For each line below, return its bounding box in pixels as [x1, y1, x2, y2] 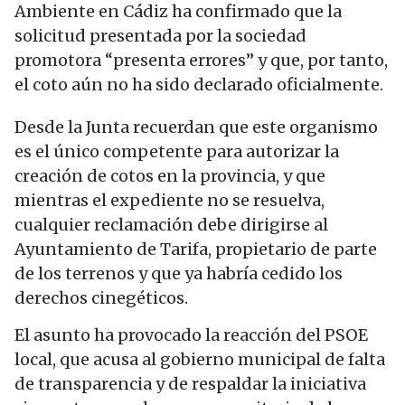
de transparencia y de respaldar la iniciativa [14, 373, 366, 395]
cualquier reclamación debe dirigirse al [14, 213, 328, 235]
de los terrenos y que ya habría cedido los [14, 262, 343, 284]
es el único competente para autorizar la [14, 140, 339, 162]
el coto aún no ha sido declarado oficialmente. [14, 73, 383, 95]
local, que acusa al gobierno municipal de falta [14, 349, 385, 371]
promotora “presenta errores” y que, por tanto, [14, 49, 388, 71]
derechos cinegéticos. [14, 287, 188, 308]
